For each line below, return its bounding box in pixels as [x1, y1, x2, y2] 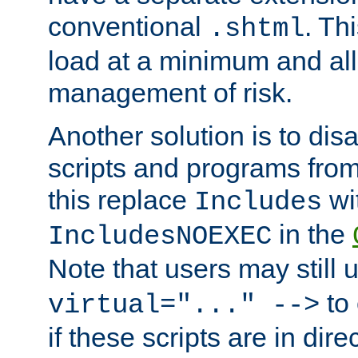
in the [272, 218, 352, 249]
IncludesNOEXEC [48, 221, 272, 252]
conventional [48, 10, 209, 42]
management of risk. [48, 77, 292, 108]
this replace [48, 184, 194, 215]
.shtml [209, 13, 304, 44]
